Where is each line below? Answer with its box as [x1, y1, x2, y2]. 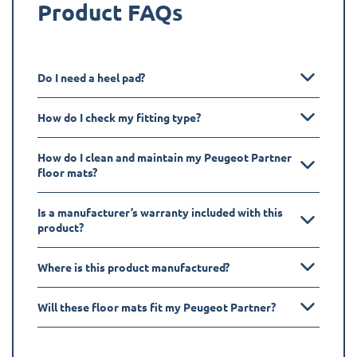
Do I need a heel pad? [37, 69, 145, 84]
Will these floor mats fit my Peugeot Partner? [37, 299, 276, 314]
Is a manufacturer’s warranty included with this [37, 204, 283, 219]
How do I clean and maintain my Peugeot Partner [37, 149, 292, 164]
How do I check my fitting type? [37, 109, 201, 124]
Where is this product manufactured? [37, 259, 229, 274]
